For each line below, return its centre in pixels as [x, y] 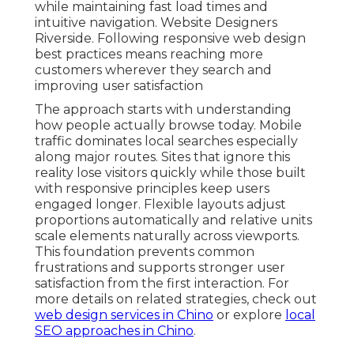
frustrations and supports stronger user [160, 268]
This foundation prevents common [145, 252]
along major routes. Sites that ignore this [162, 157]
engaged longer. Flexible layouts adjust [160, 205]
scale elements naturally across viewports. [167, 236]
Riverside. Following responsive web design [170, 39]
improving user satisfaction [119, 86]
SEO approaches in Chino [114, 331]
